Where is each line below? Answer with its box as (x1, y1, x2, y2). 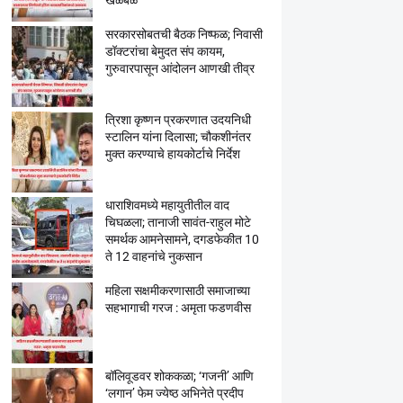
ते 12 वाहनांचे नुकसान (104, 249, 202, 264)
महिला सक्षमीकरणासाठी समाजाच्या (104, 283, 250, 298)
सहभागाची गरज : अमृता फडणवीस (104, 300, 251, 315)
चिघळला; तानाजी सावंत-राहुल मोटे (104, 215, 251, 229)
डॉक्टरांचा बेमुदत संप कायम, (104, 44, 225, 58)
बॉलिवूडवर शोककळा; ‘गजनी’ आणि (104, 369, 254, 383)
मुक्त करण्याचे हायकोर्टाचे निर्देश (104, 147, 240, 161)
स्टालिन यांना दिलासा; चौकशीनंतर (104, 130, 251, 144)
